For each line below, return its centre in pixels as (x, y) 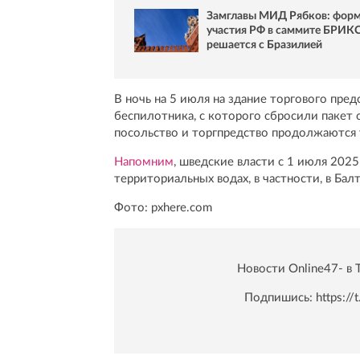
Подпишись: (280, 298)
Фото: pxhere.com (163, 208)
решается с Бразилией (264, 45)
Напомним (144, 162)
